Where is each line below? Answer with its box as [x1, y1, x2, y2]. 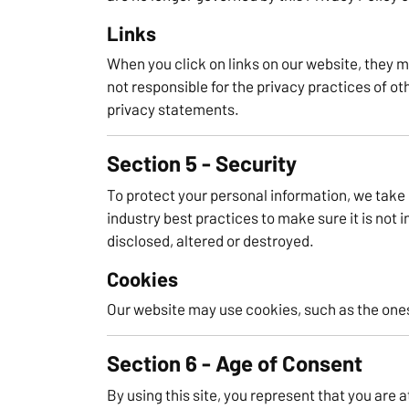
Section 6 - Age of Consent [107, 349, 362, 376]
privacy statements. [107, 99, 239, 118]
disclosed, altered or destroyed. [107, 230, 314, 249]
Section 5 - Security [107, 149, 297, 176]
